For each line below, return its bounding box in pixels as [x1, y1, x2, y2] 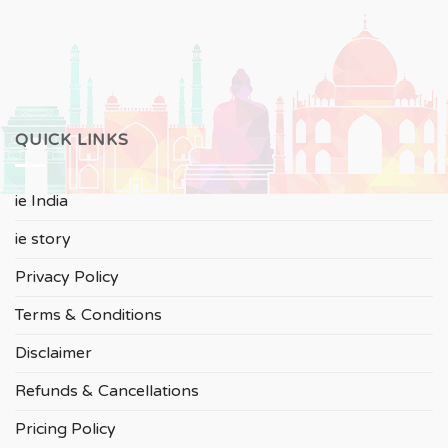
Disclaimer [15, 342, 92, 363]
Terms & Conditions [15, 304, 162, 325]
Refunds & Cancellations [15, 380, 199, 401]
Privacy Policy [15, 266, 119, 287]
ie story [15, 228, 71, 249]
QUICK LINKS [15, 130, 129, 151]
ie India [15, 190, 68, 211]
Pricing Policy [15, 418, 116, 439]
